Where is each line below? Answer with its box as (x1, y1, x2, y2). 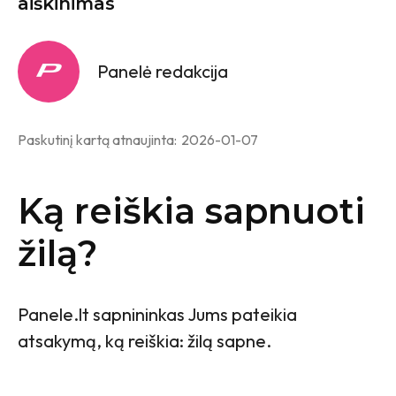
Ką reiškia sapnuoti (18, 188, 365, 232)
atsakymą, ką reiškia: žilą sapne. (18, 329, 271, 352)
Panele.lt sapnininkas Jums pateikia (18, 302, 297, 325)
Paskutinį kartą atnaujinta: (18, 130, 177, 148)
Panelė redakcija (97, 59, 228, 82)
